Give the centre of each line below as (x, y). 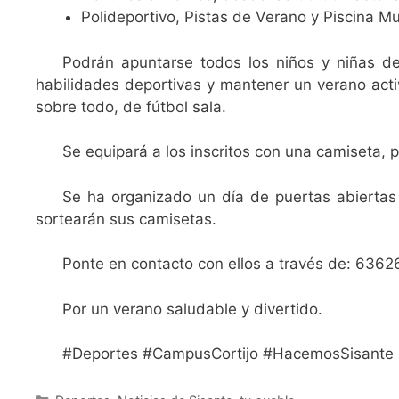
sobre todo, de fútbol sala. (131, 106)
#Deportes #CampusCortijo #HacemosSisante (228, 354)
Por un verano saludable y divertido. (192, 309)
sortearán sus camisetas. (126, 219)
